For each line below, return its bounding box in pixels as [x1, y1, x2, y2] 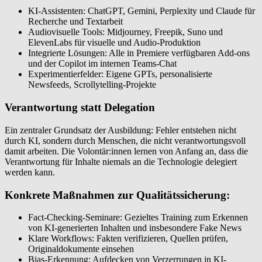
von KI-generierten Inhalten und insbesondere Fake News [28, 223, 244, 233]
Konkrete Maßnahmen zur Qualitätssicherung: [5, 188, 233, 201]
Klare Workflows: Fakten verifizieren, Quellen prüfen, [28, 233, 228, 244]
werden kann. [5, 167, 55, 177]
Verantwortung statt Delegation [5, 101, 155, 114]
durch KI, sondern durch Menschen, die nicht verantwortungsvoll [5, 135, 246, 146]
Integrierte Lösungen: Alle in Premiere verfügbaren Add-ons [28, 48, 250, 58]
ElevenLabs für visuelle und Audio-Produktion [28, 37, 203, 48]
